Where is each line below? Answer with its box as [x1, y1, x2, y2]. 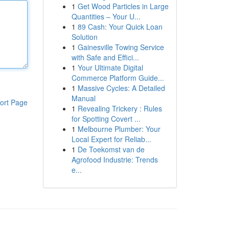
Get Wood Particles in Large [77, 1, 169, 11]
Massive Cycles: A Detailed [77, 83, 165, 93]
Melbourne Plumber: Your [77, 124, 161, 134]
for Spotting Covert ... [71, 113, 141, 124]
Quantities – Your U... [71, 11, 141, 21]
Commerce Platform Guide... [71, 73, 164, 83]
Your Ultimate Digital [77, 62, 143, 73]
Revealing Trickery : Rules [77, 103, 162, 113]
